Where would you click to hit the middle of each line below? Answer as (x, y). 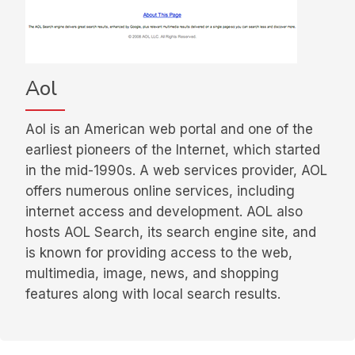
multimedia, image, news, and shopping (152, 274)
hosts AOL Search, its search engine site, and (171, 233)
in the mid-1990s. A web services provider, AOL (176, 171)
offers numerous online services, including (160, 191)
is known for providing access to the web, (159, 253)
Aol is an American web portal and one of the (169, 130)
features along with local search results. (153, 294)
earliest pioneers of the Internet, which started (173, 150)
